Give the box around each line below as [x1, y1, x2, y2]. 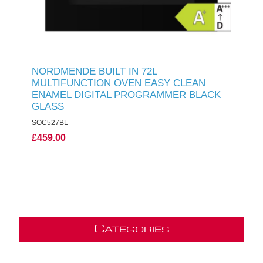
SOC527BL [31, 119, 68, 127]
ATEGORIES [104, 226, 170, 234]
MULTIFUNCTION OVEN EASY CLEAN [31, 77, 205, 89]
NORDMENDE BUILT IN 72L [31, 66, 157, 77]
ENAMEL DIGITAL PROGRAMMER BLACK [31, 89, 221, 100]
